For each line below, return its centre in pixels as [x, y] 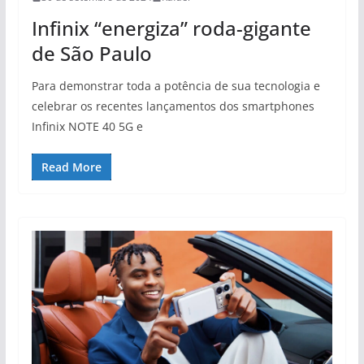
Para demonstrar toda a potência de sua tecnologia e [175, 86]
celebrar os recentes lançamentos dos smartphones [173, 106]
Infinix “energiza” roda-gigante [171, 28]
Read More [71, 167]
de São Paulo [91, 54]
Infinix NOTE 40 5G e [87, 127]
